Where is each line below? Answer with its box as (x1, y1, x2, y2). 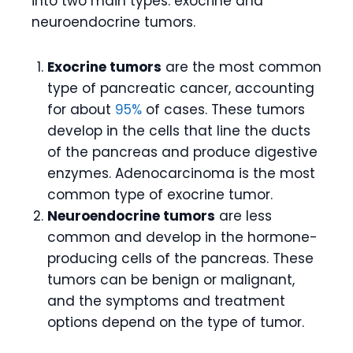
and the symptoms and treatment (47, 291, 285, 310)
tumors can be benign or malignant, (47, 269, 295, 289)
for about (47, 99, 115, 119)
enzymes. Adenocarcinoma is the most (47, 163, 315, 183)
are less (215, 206, 272, 225)
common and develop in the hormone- (47, 227, 318, 247)
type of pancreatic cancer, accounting (47, 78, 314, 98)
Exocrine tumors (47, 57, 162, 76)
